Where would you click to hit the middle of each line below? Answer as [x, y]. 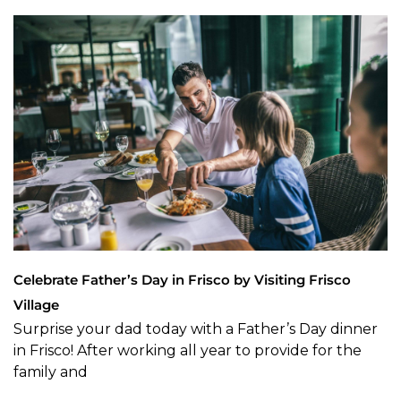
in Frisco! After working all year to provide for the [188, 350]
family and [51, 371]
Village [36, 304]
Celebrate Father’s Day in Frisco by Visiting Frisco [182, 279]
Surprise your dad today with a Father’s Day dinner [196, 328]
